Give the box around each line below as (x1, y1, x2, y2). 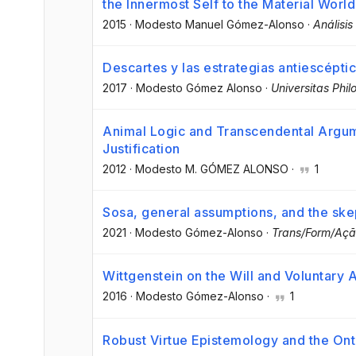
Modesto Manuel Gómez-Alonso (135, 17, 304, 31)
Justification (103, 141, 180, 157)
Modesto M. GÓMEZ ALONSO (135, 162, 288, 176)
